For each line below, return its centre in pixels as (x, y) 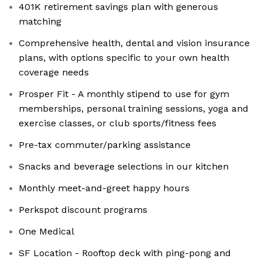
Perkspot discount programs (83, 210)
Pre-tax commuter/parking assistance (105, 145)
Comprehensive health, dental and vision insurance (134, 43)
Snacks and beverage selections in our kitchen (124, 167)
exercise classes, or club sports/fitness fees (118, 123)
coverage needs (54, 73)
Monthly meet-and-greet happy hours (104, 188)
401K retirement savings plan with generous (118, 7)
